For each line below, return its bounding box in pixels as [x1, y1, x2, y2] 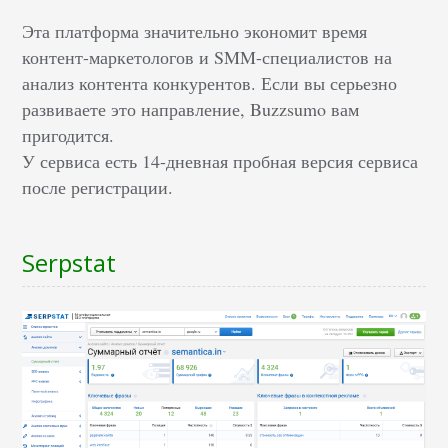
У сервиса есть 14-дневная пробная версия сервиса [22, 149, 419, 174]
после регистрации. [22, 175, 174, 200]
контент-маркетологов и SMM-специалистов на [22, 45, 393, 70]
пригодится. [22, 123, 115, 148]
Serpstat [22, 246, 117, 280]
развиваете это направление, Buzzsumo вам [22, 97, 360, 122]
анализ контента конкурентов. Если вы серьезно [22, 71, 398, 96]
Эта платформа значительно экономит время [22, 19, 368, 44]
